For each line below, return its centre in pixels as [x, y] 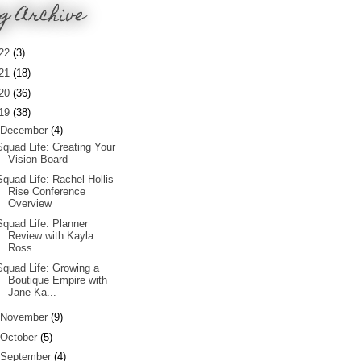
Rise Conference [47, 192]
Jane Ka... [33, 292]
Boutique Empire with [58, 280]
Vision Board [38, 160]
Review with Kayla [51, 235]
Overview [30, 204]
